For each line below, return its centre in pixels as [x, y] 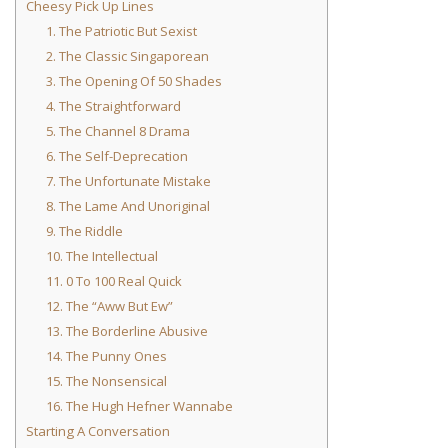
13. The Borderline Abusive [126, 331]
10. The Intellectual [101, 256]
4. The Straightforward [113, 106]
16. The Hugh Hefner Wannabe [139, 406]
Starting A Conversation [98, 431]
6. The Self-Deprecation [116, 156]
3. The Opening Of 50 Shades [133, 81]
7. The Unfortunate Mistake [128, 181]
